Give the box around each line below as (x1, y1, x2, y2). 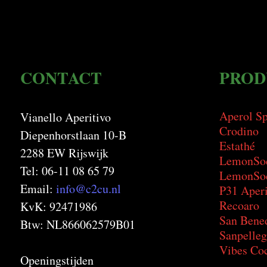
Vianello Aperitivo (20, 109, 111, 125)
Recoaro (219, 197, 259, 213)
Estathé (219, 138, 255, 154)
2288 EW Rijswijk (20, 145, 108, 161)
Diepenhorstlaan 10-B (20, 127, 126, 143)
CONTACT (20, 66, 102, 90)
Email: (20, 181, 56, 197)
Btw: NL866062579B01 (20, 216, 135, 232)
